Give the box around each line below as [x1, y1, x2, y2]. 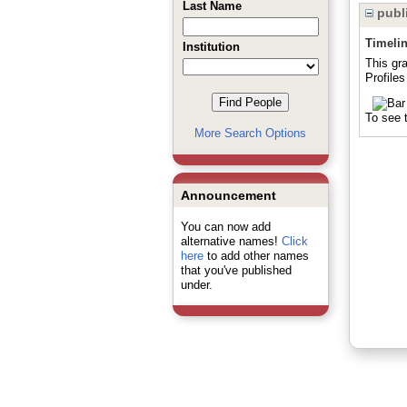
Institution [182, 40, 240, 54]
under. [180, 278, 213, 292]
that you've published [180, 263, 292, 277]
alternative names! [180, 234, 282, 248]
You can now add [180, 220, 271, 233]
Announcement [180, 188, 276, 203]
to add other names [203, 249, 309, 263]
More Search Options [194, 126, 306, 140]
